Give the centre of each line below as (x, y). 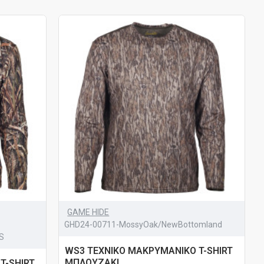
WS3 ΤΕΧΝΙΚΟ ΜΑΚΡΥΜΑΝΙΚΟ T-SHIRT (149, 250)
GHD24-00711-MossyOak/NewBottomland (143, 224)
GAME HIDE (88, 212)
